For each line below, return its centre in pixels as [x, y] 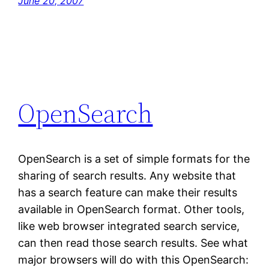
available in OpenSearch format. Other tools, [131, 210]
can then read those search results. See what [133, 243]
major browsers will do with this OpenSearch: [134, 260]
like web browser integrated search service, [129, 226]
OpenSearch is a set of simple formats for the [134, 159]
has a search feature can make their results [128, 193]
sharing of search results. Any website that [127, 176]
